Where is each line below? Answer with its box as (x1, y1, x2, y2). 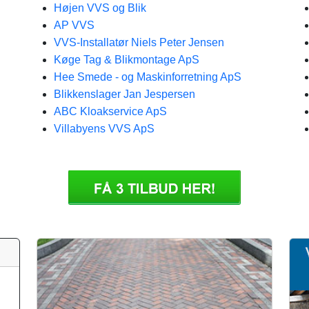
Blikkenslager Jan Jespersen (54, 88, 195, 100)
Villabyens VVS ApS (54, 123, 154, 134)
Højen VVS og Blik (54, 2, 146, 14)
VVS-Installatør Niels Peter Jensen (54, 37, 224, 48)
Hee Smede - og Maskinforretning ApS (54, 71, 241, 83)
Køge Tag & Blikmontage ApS (54, 54, 199, 66)
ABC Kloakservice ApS (54, 106, 167, 117)
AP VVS (54, 19, 94, 31)
